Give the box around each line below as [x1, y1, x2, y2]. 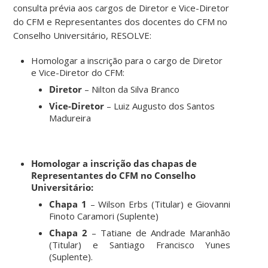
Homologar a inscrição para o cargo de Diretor [31, 54, 223, 66]
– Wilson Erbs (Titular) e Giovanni [87, 197, 231, 210]
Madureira [49, 111, 92, 124]
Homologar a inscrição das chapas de [31, 157, 197, 169]
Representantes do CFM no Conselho [31, 169, 196, 181]
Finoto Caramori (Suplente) [49, 209, 159, 222]
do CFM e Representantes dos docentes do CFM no [13, 15, 228, 28]
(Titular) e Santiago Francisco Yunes [49, 238, 231, 251]
